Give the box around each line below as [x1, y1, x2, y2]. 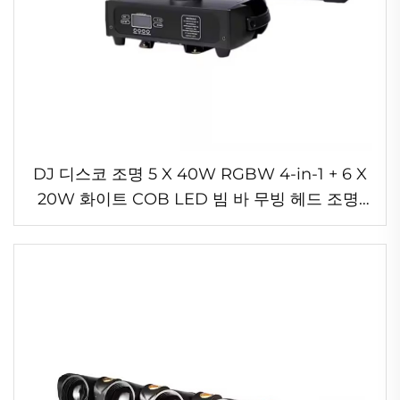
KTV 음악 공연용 [139, 213, 261, 234]
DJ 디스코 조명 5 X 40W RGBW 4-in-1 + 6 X [33, 163, 367, 184]
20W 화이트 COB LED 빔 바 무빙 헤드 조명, [37, 188, 362, 209]
